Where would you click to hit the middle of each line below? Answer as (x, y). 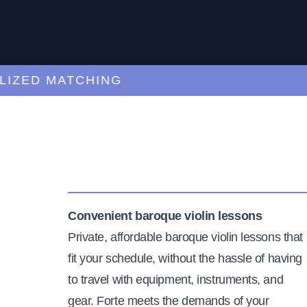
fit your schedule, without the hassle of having (185, 258)
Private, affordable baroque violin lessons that (185, 237)
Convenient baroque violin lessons (165, 216)
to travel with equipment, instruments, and (176, 279)
